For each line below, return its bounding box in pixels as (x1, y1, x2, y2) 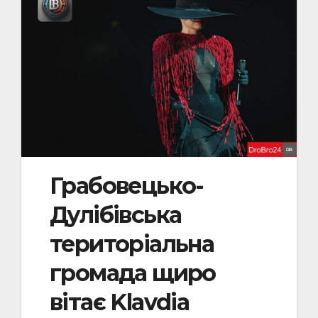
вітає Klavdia (50, 287, 190, 316)
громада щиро (50, 258, 216, 287)
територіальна (50, 229, 214, 258)
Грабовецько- (50, 171, 204, 199)
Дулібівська (50, 200, 182, 229)
